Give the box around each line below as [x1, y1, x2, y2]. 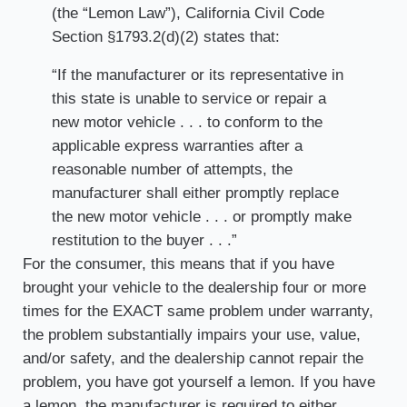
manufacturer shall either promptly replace [51, 184, 339, 202]
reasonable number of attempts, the [51, 160, 293, 178]
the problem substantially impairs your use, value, [22, 325, 361, 343]
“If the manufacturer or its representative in [51, 65, 343, 84]
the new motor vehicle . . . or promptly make [51, 207, 352, 225]
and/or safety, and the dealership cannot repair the [22, 349, 363, 367]
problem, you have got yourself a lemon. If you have [22, 372, 375, 391]
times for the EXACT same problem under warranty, [22, 302, 373, 320]
